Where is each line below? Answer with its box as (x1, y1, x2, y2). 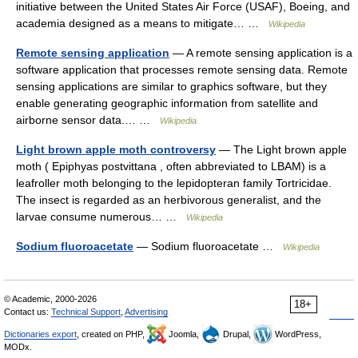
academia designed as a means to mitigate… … (16, 16, 268, 30)
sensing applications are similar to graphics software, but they (16, 79, 327, 93)
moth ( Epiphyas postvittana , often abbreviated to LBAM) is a (16, 159, 326, 173)
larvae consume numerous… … (16, 209, 186, 223)
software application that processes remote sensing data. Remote (16, 62, 348, 76)
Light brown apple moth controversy (16, 142, 216, 156)
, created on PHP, (77, 328, 147, 339)
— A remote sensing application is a (169, 46, 352, 59)
